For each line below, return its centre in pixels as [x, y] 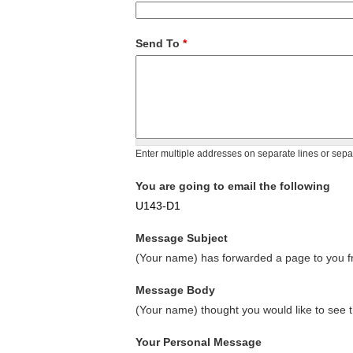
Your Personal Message [199, 342]
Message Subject [182, 238]
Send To [159, 44]
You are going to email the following [233, 186]
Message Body [175, 290]
